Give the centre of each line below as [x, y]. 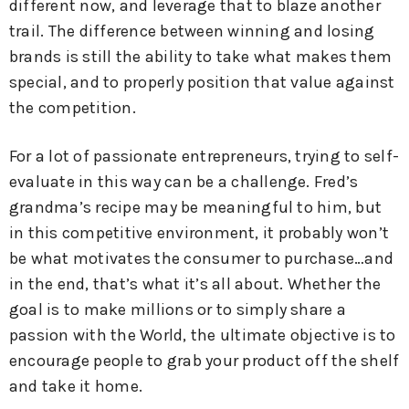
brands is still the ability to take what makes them [201, 57]
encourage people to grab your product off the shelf [204, 360]
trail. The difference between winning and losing [192, 31]
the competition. [73, 108]
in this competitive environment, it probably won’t [199, 232]
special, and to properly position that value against [202, 83]
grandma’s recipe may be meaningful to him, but [196, 207]
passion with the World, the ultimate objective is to [203, 335]
